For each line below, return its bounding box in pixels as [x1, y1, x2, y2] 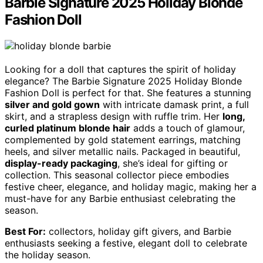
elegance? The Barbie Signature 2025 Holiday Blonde [5, 75, 242, 87]
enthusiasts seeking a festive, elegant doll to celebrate [5, 237, 247, 249]
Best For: [5, 225, 46, 238]
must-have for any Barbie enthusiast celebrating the [5, 193, 235, 205]
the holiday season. [5, 249, 90, 261]
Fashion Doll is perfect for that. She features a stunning [5, 87, 251, 99]
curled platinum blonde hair [5, 122, 130, 134]
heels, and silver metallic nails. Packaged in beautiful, [5, 146, 240, 158]
